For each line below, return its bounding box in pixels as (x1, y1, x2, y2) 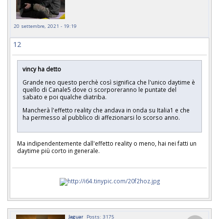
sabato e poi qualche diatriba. (22, 93, 108, 101)
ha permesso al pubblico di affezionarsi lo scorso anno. (22, 113, 183, 121)
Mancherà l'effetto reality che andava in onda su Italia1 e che (22, 106, 190, 114)
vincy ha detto (22, 65, 61, 73)
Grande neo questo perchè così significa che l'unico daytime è (22, 78, 195, 87)
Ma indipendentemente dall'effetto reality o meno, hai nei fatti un (17, 139, 197, 147)
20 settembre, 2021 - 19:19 (14, 22, 77, 30)
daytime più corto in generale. (17, 146, 101, 154)
